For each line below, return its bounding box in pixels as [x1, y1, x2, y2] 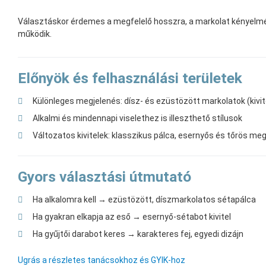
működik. [18, 29, 52, 39]
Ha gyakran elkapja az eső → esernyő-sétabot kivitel [33, 212, 231, 222]
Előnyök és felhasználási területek [18, 69, 242, 87]
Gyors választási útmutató [18, 168, 191, 186]
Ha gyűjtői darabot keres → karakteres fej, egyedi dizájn [33, 229, 243, 239]
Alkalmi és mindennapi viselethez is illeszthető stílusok [33, 113, 242, 123]
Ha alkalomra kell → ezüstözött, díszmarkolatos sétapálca [33, 195, 256, 205]
